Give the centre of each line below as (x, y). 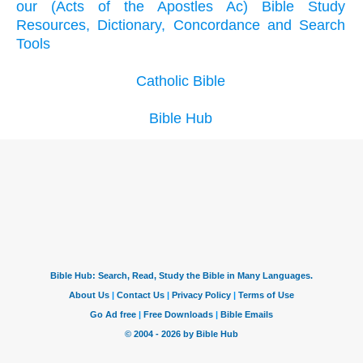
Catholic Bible (181, 81)
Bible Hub (181, 119)
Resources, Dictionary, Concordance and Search (181, 26)
